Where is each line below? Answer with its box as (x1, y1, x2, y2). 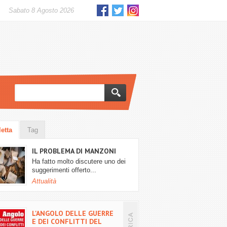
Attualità (31, 178, 56, 185)
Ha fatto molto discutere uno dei (31, 158, 126, 165)
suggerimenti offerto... (31, 167, 96, 174)
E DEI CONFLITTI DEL (31, 217, 101, 226)
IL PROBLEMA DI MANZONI (31, 146, 116, 156)
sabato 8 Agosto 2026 (13, 7, 74, 14)
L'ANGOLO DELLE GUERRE (31, 209, 113, 218)
